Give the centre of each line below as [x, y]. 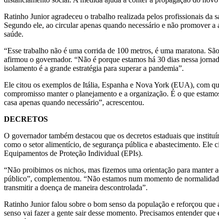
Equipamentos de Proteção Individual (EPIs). [73, 153]
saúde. [14, 34]
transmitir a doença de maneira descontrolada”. [76, 187]
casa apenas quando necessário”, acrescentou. [74, 102]
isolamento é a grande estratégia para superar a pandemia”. [94, 68]
